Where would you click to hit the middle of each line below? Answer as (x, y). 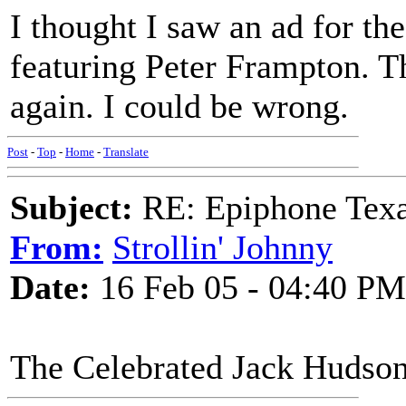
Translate (126, 152)
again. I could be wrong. (179, 106)
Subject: (72, 208)
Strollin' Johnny (222, 247)
